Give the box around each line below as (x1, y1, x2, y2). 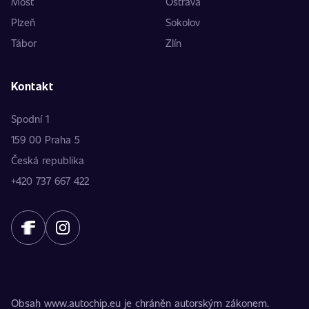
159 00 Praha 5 (11, 132, 80, 146)
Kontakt (11, 79, 54, 93)
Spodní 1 (11, 112, 49, 126)
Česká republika (11, 153, 84, 167)
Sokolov (166, 15, 200, 29)
